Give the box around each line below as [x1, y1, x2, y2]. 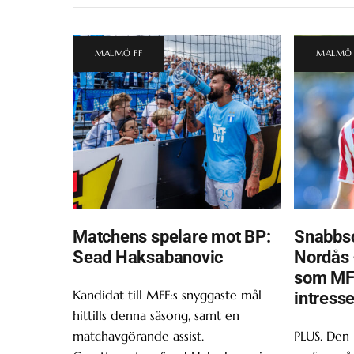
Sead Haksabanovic [73, 247, 224, 268]
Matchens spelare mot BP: [73, 226, 271, 247]
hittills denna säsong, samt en [73, 307, 239, 324]
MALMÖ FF [95, 47, 143, 59]
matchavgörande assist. [73, 328, 204, 345]
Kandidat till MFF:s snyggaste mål [73, 287, 262, 303]
